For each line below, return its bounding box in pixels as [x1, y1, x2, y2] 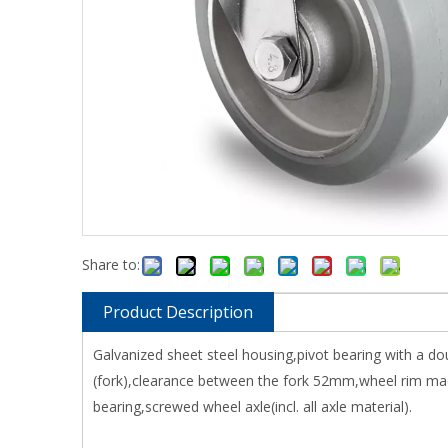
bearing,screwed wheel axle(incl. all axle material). [93, 397, 412, 416]
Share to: [82, 255, 140, 274]
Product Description [103, 301, 253, 323]
